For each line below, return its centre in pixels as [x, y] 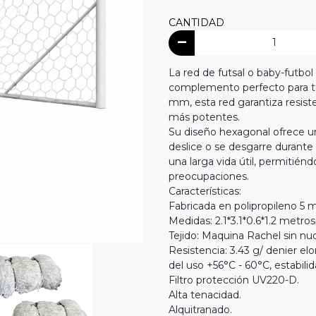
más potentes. [204, 117]
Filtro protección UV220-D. [234, 280]
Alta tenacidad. [205, 294]
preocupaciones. [209, 176]
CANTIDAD [196, 23]
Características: [205, 191]
